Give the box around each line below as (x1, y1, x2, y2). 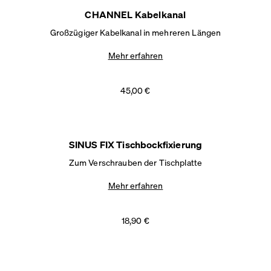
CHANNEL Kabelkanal (85, 8, 186, 21)
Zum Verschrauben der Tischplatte (68, 157, 203, 168)
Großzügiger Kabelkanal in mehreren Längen (50, 27, 221, 38)
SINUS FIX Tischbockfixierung (68, 138, 203, 151)
